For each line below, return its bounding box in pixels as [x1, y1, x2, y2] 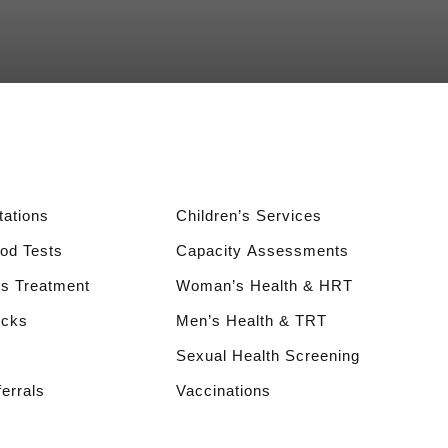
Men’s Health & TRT [176, 312, 327, 330]
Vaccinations [176, 382, 271, 400]
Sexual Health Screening [176, 347, 360, 365]
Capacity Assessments [176, 242, 349, 260]
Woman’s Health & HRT [176, 277, 353, 295]
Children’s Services [176, 207, 322, 225]
